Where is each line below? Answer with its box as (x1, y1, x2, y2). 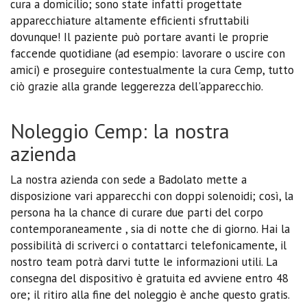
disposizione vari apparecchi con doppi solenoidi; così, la (10, 188, 293, 204)
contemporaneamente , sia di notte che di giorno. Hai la (10, 221, 290, 236)
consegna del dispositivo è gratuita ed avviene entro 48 (10, 270, 288, 286)
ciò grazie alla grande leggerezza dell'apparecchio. (10, 78, 263, 94)
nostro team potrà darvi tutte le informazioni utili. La (10, 254, 278, 269)
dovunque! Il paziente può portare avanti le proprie (10, 29, 269, 45)
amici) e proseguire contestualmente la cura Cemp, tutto (10, 62, 294, 77)
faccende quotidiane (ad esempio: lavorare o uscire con (10, 45, 285, 61)
